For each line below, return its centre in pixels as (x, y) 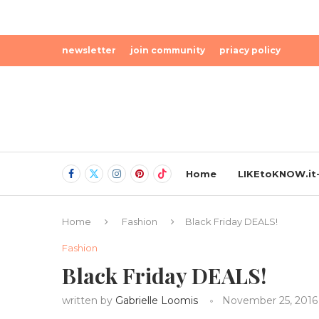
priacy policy (250, 51)
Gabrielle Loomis (157, 300)
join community (168, 51)
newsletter (89, 51)
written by (89, 300)
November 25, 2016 (270, 300)
